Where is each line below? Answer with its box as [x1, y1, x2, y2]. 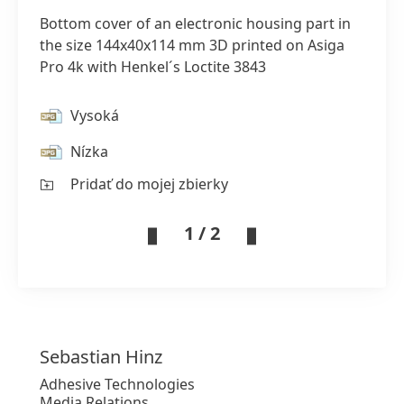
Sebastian [40, 344, 121, 369]
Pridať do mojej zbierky [70, 174, 228, 194]
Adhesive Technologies [40, 374, 195, 394]
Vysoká [70, 106, 119, 125]
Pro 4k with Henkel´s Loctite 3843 [40, 57, 266, 77]
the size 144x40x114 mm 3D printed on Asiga [40, 35, 344, 55]
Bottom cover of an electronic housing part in [40, 14, 351, 33]
